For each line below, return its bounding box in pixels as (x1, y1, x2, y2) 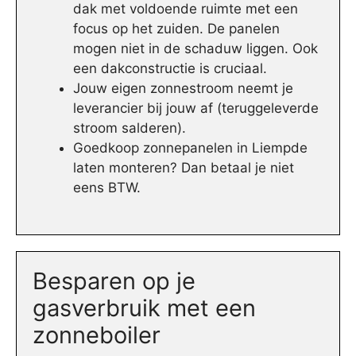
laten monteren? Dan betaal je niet (73, 160, 294, 176)
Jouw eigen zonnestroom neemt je (73, 80, 293, 97)
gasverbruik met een (33, 293, 256, 322)
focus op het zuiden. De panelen (73, 21, 280, 37)
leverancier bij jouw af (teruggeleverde (73, 100, 319, 117)
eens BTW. (73, 180, 141, 196)
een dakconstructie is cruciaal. (73, 60, 267, 77)
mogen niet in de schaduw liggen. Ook (73, 41, 318, 57)
